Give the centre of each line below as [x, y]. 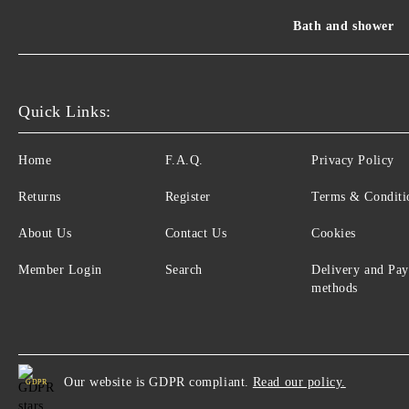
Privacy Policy [353, 160]
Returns [40, 196]
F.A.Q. [184, 160]
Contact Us [196, 233]
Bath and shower [344, 26]
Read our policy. [299, 382]
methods [335, 288]
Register [188, 196]
